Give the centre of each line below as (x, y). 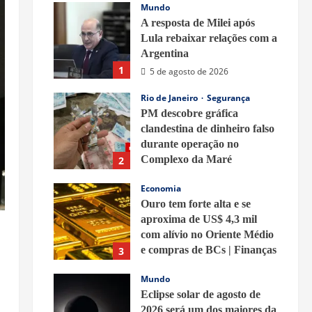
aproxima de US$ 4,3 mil (198, 219)
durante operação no (189, 144)
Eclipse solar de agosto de (200, 295)
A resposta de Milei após (197, 23)
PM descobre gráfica (189, 114)
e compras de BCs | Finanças (208, 250)
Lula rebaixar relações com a (209, 38)
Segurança (228, 98)
